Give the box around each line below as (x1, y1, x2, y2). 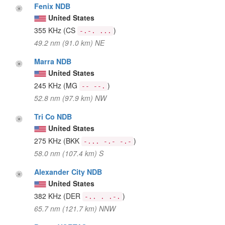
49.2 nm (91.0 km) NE (34, 37, 105, 48)
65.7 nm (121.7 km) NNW (34, 203, 116, 213)
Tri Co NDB (34, 111, 72, 122)
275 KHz (34, 135, 64, 146)
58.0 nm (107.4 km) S (34, 148, 104, 158)
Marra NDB (34, 56, 72, 66)
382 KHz (34, 190, 64, 201)
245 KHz (34, 80, 64, 90)
